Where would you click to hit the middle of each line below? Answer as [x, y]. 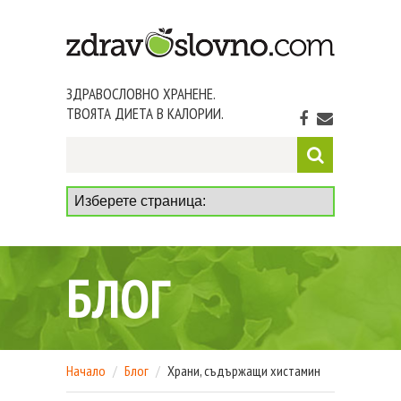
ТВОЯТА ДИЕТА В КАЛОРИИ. [145, 113]
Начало [86, 370]
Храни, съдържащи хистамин [244, 370]
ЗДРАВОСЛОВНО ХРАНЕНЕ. [141, 94]
